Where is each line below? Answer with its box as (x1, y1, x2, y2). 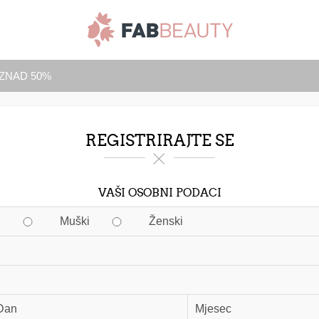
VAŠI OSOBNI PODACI (98, 186, 221, 199)
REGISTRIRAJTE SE (85, 131, 234, 150)
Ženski (148, 215, 183, 227)
